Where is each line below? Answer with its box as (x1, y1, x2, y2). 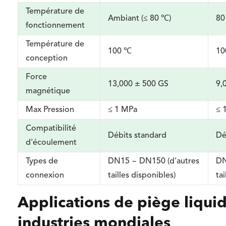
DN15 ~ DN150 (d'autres (108, 157, 200, 165)
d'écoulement (26, 139, 77, 147)
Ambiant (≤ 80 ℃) (108, 15, 172, 23)
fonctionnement (26, 22, 85, 30)
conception (26, 54, 68, 63)
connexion (26, 172, 65, 180)
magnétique (26, 87, 71, 95)
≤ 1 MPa (108, 106, 138, 114)
